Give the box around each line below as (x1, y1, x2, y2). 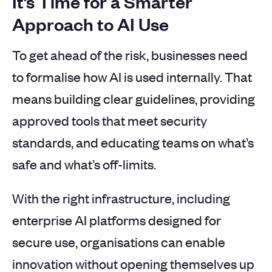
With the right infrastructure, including (12, 189, 230, 206)
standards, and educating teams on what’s (12, 133, 254, 151)
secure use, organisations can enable (12, 233, 225, 250)
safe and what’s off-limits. (12, 155, 156, 172)
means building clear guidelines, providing (12, 89, 255, 107)
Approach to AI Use (12, 12, 169, 35)
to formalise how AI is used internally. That (12, 67, 252, 85)
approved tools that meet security (12, 111, 207, 129)
